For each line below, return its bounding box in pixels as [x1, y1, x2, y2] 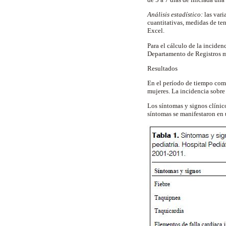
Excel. [147, 27, 166, 35]
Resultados [147, 64, 179, 72]
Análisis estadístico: [147, 11, 204, 19]
